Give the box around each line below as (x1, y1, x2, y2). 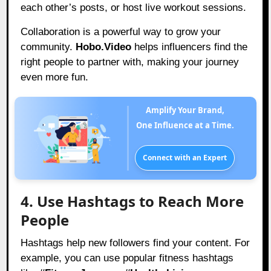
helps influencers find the (131, 41, 248, 53)
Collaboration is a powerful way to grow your (21, 26, 221, 38)
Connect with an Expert (143, 152, 227, 163)
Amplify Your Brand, (151, 105, 224, 116)
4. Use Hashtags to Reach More (21, 191, 244, 212)
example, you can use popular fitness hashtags (21, 252, 234, 264)
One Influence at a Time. (135, 120, 234, 131)
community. (21, 41, 76, 53)
